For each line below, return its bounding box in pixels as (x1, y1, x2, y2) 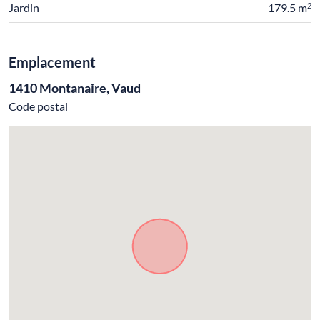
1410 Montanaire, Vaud (9, 80, 141, 96)
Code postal (9, 99, 68, 114)
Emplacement (9, 54, 96, 71)
